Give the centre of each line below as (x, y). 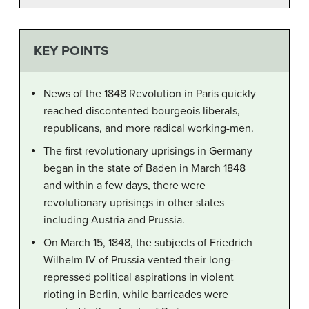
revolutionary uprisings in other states (134, 203)
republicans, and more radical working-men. (149, 129)
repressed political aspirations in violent (139, 278)
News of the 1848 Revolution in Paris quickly (150, 94)
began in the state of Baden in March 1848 (144, 169)
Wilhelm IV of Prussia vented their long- (139, 260)
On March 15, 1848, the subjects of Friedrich (148, 243)
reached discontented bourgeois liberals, (142, 111)
